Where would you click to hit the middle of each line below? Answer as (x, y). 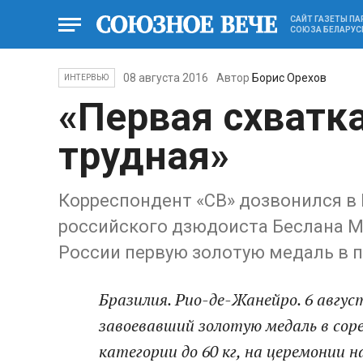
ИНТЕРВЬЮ (87, 77)
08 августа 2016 (165, 78)
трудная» (144, 156)
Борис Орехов (289, 78)
